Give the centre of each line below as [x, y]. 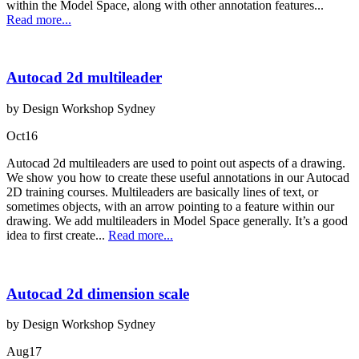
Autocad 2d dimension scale [98, 293]
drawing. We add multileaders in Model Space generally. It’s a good [177, 220]
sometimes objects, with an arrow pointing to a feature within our [170, 206]
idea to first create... [57, 235]
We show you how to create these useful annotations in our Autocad [178, 177]
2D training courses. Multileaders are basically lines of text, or [162, 192]
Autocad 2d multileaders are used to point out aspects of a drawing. [176, 163]
